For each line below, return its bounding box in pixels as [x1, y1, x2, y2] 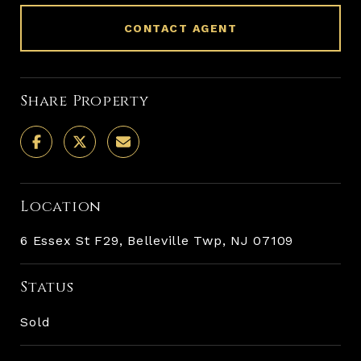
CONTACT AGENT [123, 21, 238, 35]
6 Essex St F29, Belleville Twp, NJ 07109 [20, 232, 293, 248]
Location [20, 196, 102, 217]
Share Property [20, 90, 149, 111]
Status [20, 276, 74, 297]
